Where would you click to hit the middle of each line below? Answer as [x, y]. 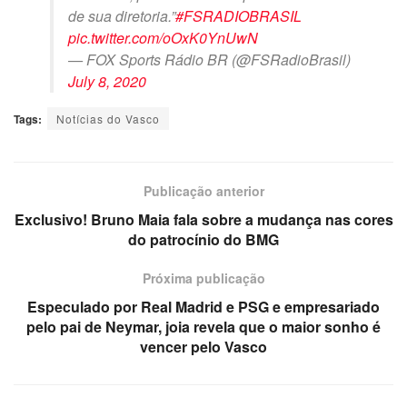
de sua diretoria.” [122, 15]
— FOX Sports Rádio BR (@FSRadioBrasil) [209, 59]
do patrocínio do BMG [203, 239]
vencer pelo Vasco [203, 346]
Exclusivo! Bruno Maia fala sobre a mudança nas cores [203, 219]
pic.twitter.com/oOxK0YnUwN [163, 37]
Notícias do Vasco [108, 118]
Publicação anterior [203, 190]
